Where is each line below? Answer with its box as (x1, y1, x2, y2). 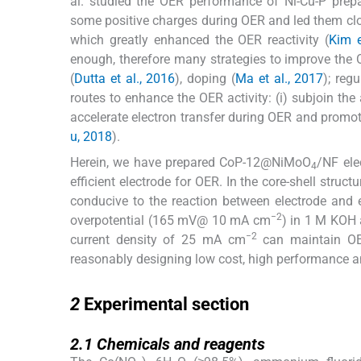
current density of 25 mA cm (70, 231, 246, 247)
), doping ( (175, 70, 236, 86)
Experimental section (84, 293, 249, 314)
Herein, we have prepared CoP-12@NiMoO (70, 154, 312, 170)
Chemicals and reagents (97, 334, 265, 354)
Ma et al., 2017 (235, 70, 324, 86)
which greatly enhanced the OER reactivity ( (70, 31, 330, 48)
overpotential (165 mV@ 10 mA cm (70, 212, 271, 228)
